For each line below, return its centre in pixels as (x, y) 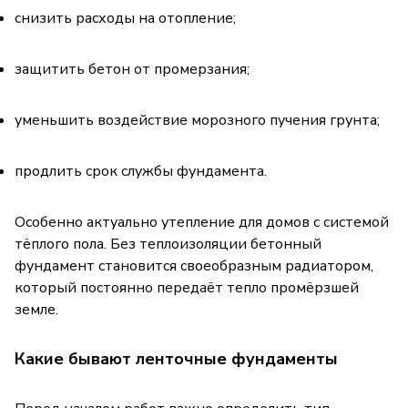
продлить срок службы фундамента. (141, 171)
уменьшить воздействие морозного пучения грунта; (197, 120)
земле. (36, 309)
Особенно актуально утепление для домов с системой (202, 222)
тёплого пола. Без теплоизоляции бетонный (168, 244)
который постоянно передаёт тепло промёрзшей (187, 287)
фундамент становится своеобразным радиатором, (194, 265)
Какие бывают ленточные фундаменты (176, 358)
